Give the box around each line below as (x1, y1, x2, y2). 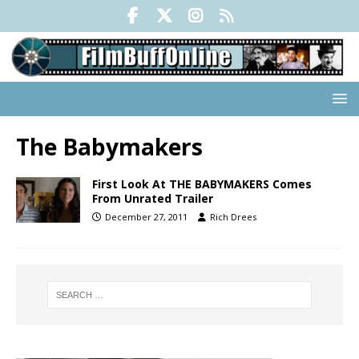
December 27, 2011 (105, 211, 188, 224)
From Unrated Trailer (92, 191, 213, 207)
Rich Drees (210, 211, 256, 224)
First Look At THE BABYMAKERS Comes (92, 176, 312, 192)
